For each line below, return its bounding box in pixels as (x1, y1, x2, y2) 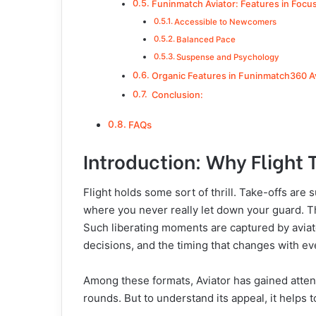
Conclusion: (149, 90, 203, 100)
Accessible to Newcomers (174, 17, 277, 27)
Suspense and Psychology (176, 52, 280, 62)
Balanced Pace (176, 35, 236, 44)
